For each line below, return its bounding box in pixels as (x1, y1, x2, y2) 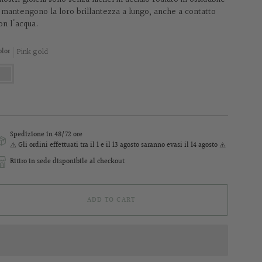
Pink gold (16, 46, 48, 58)
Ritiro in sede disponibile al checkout (9, 156, 125, 167)
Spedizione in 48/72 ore (9, 129, 82, 140)
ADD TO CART (87, 194, 135, 206)
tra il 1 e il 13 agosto (80, 139, 141, 151)
